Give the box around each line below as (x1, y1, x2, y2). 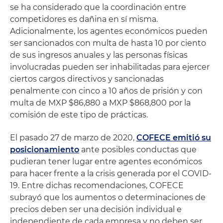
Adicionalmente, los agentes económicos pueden (10, 26, 208, 36)
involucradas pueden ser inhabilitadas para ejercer (10, 62, 210, 72)
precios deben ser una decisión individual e (10, 205, 182, 214)
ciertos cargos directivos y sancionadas (10, 74, 164, 84)
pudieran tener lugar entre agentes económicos (10, 157, 202, 166)
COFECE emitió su (136, 133, 211, 142)
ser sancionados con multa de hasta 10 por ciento (10, 38, 206, 48)
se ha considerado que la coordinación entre (10, 2, 186, 12)
